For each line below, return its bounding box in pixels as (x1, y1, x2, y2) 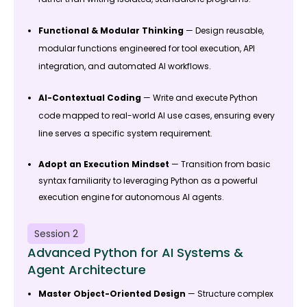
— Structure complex (186, 288, 273, 300)
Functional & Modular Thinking (38, 25, 184, 37)
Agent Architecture (27, 261, 146, 279)
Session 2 (34, 227, 78, 241)
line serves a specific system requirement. (38, 127, 212, 140)
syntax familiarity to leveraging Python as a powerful (38, 175, 258, 187)
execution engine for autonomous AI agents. (38, 191, 224, 204)
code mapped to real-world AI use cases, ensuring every (38, 110, 275, 122)
